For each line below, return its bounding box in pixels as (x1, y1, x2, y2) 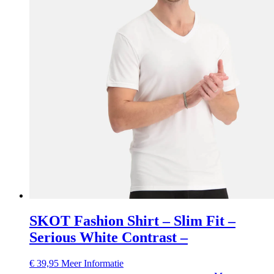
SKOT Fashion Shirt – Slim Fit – (29, 213, 235, 229)
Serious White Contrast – (29, 229, 188, 246)
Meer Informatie (61, 258, 124, 269)
